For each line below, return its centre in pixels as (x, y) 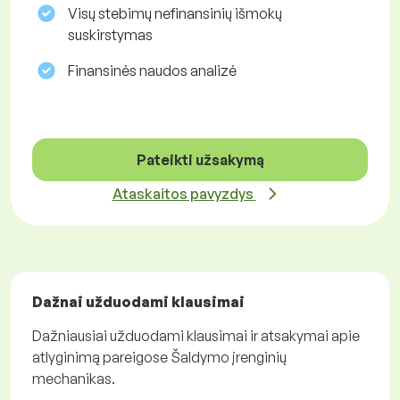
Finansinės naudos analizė (152, 71)
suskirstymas (110, 35)
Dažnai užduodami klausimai (138, 302)
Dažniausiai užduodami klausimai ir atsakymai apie (196, 336)
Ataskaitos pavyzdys (184, 194)
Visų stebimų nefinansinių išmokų (175, 14)
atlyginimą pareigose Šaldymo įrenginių (159, 358)
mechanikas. (74, 379)
